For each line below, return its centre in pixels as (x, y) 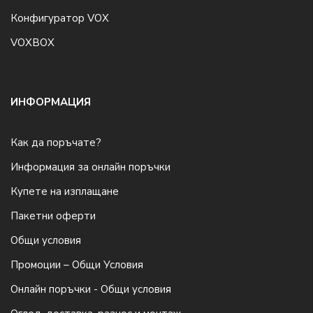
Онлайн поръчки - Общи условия (91, 289)
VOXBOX (32, 42)
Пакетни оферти (53, 216)
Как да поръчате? (56, 142)
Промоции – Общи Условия (77, 264)
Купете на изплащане (65, 191)
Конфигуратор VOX (60, 18)
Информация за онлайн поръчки (90, 167)
